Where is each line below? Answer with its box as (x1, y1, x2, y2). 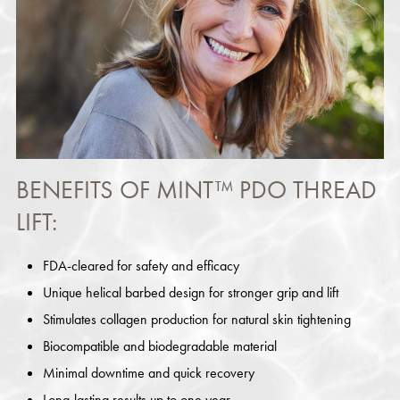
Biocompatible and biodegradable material (42, 337, 277, 356)
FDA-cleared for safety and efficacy (42, 256, 239, 276)
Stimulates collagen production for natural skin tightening (42, 310, 351, 329)
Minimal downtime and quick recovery (42, 363, 254, 383)
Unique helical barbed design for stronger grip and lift (42, 283, 338, 303)
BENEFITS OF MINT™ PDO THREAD (15, 173, 377, 205)
